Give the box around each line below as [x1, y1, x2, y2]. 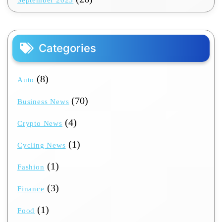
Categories [39, 42, 96, 55]
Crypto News [17, 119, 62, 128]
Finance [17, 185, 45, 193]
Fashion [17, 163, 45, 171]
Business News [17, 98, 69, 106]
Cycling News [17, 141, 66, 150]
